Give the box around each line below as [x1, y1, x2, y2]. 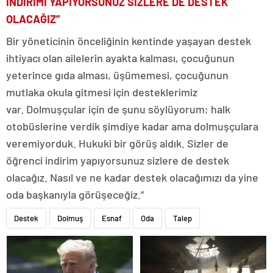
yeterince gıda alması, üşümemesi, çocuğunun [6, 68, 229, 82]
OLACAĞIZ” [6, 12, 60, 26]
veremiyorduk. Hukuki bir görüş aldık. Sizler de [6, 136, 229, 151]
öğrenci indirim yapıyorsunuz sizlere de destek [6, 154, 229, 168]
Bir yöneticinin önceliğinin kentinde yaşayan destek [6, 34, 251, 48]
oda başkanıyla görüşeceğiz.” [6, 188, 144, 202]
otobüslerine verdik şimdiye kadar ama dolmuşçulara [6, 119, 258, 133]
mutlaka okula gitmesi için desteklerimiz [6, 85, 197, 99]
